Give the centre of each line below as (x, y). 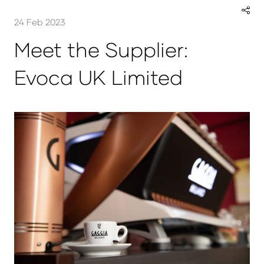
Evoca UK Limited (98, 77)
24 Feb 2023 (40, 22)
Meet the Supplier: (101, 49)
